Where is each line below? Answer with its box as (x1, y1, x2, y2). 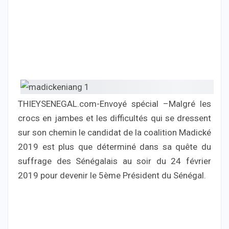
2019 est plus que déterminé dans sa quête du (18, 141, 211, 152)
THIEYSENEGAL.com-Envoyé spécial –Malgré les (18, 98, 211, 109)
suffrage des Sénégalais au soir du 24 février (18, 155, 211, 166)
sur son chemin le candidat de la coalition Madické (18, 127, 211, 138)
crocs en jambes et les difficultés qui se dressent (18, 112, 211, 123)
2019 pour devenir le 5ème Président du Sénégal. (18, 170, 206, 180)
